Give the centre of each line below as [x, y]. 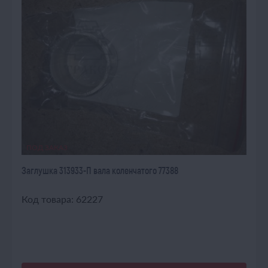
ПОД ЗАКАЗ [47, 147]
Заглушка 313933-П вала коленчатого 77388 [100, 170]
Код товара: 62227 [62, 199]
